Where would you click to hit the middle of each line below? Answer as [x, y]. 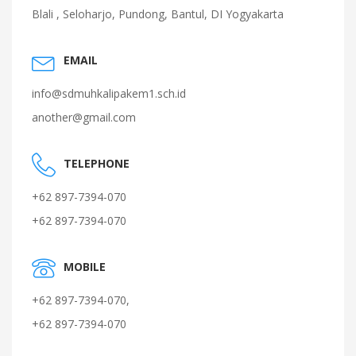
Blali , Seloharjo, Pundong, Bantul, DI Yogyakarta [158, 14]
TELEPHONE [97, 163]
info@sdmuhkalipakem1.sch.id [109, 93]
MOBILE [85, 266]
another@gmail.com [84, 117]
